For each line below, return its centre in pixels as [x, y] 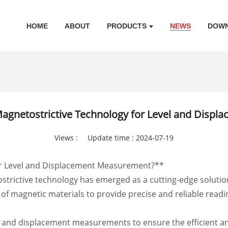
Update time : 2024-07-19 [130, 138]
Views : [66, 138]
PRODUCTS [127, 26]
